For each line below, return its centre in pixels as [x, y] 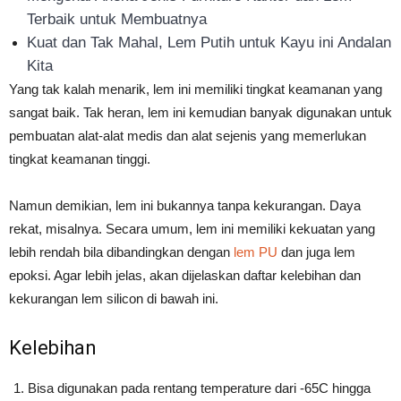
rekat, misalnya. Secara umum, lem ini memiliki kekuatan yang [192, 229]
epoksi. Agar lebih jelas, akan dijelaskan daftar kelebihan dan [185, 276]
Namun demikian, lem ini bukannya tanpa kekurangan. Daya [185, 206]
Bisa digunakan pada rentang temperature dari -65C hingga [199, 388]
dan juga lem [316, 252]
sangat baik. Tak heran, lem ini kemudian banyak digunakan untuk [200, 113]
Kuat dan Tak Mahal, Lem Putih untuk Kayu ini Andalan [209, 43]
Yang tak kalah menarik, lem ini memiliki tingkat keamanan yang [196, 90]
